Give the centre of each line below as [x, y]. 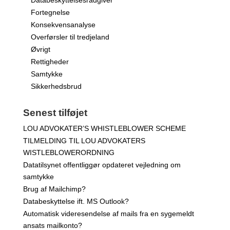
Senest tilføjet [55, 113]
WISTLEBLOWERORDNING [69, 153]
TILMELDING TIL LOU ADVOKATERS [84, 141]
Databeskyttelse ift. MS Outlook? [76, 202]
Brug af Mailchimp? [54, 189]
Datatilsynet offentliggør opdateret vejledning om [102, 165]
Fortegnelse [50, 13]
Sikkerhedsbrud [56, 87]
